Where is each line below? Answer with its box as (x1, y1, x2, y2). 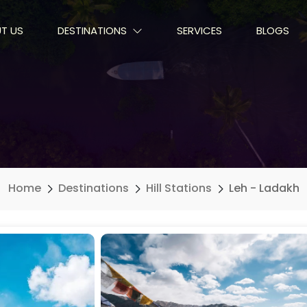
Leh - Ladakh (228, 180, 299, 196)
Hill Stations (145, 180, 212, 196)
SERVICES (176, 23, 222, 38)
